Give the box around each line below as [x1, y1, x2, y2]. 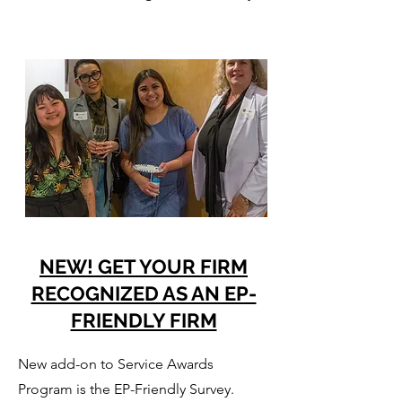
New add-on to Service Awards [18, 354, 214, 372]
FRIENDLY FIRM [70, 308, 217, 332]
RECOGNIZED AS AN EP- [31, 281, 257, 305]
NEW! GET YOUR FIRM [39, 254, 248, 278]
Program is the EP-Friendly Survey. [18, 380, 234, 398]
